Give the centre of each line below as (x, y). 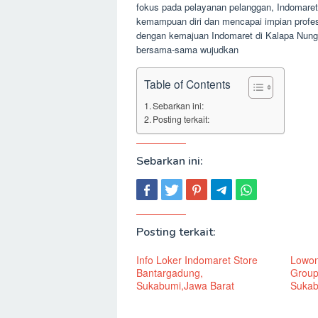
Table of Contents (187, 83)
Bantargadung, (170, 272)
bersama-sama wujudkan (187, 49)
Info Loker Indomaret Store (197, 259)
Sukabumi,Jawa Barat (185, 285)
